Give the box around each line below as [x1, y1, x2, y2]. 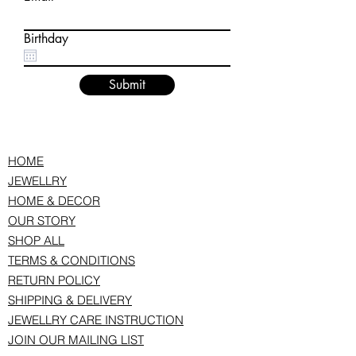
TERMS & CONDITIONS [8, 252, 135, 268]
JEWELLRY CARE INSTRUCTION [8, 311, 184, 327]
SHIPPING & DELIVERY [8, 292, 132, 308]
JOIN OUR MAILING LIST [8, 331, 144, 347]
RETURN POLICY [8, 272, 100, 288]
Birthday [24, 29, 68, 47]
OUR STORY [8, 212, 75, 228]
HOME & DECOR [8, 192, 100, 208]
